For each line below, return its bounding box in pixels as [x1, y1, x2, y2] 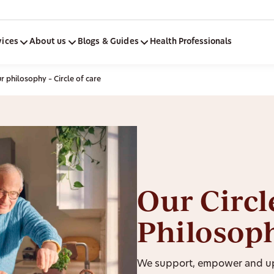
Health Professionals [149, 38, 232, 46]
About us [29, 38, 67, 46]
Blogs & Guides [77, 38, 139, 46]
